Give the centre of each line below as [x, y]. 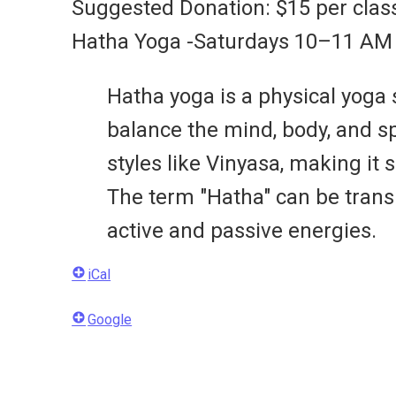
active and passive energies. [242, 231]
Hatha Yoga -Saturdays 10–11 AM [232, 42]
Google [110, 320]
